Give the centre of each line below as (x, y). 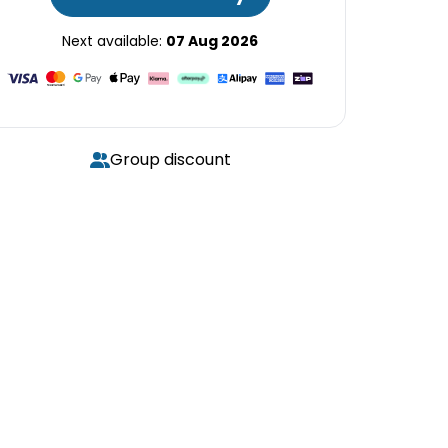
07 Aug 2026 (212, 41)
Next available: (114, 41)
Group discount (170, 159)
